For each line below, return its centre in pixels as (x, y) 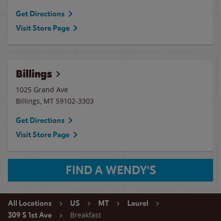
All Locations (30, 203)
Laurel (138, 203)
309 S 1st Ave (30, 215)
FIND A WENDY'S (110, 170)
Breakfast (86, 215)
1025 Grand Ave (42, 90)
